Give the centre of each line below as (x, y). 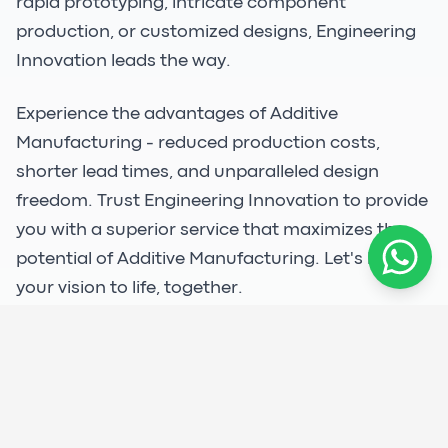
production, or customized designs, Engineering (216, 32)
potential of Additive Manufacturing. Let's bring (214, 259)
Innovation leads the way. (123, 61)
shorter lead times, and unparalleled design (197, 172)
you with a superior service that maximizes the (210, 230)
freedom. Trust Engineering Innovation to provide (222, 201)
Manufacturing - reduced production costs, (198, 143)
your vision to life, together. (129, 288)
